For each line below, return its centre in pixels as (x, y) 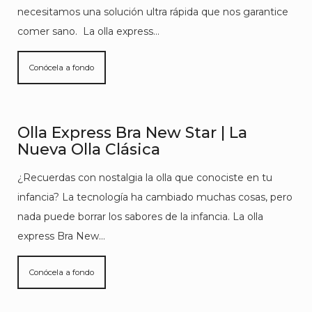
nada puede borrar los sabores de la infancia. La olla (140, 217)
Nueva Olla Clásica (89, 149)
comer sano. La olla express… (88, 31)
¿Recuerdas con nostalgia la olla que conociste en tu (145, 178)
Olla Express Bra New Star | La (132, 133)
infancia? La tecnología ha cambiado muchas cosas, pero (155, 197)
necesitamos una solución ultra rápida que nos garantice (153, 12)
